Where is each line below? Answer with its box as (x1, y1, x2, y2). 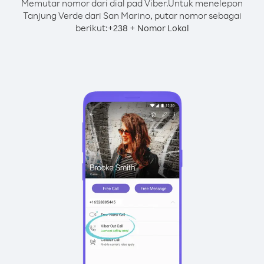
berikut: (75, 22, 108, 34)
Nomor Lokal (137, 22, 189, 34)
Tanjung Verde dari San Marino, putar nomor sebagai (22, 9, 242, 21)
